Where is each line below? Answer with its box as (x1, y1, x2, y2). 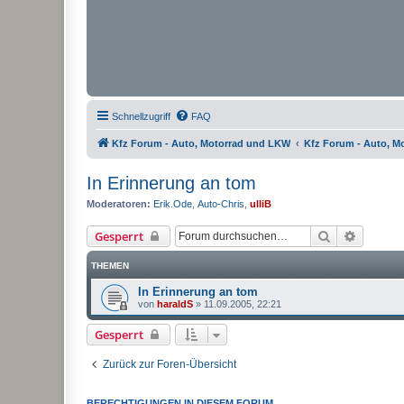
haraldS (157, 298, 193, 309)
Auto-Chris (197, 198, 244, 209)
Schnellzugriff (112, 111, 170, 122)
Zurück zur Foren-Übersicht (103, 357, 236, 371)
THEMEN (91, 260, 129, 271)
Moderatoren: (87, 198, 151, 209)
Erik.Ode (153, 198, 192, 209)
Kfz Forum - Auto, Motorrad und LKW (112, 138, 290, 149)
